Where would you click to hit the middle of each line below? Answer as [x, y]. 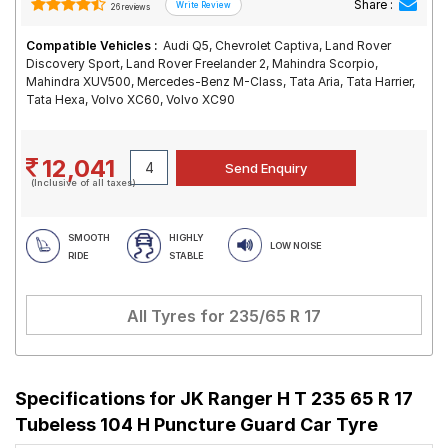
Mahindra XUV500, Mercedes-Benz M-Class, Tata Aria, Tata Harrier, [220, 81]
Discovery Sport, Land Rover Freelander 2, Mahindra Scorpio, [202, 63]
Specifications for [97, 398]
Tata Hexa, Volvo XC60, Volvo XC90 [130, 99]
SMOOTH [89, 237]
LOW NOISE [296, 245]
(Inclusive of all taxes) [83, 182]
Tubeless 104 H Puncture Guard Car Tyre [196, 424]
